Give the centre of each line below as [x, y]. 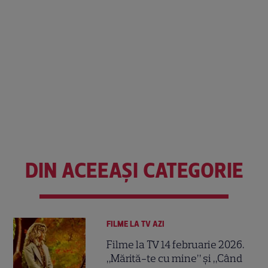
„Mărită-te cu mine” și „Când [175, 259]
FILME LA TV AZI [136, 224]
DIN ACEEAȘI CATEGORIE [134, 170]
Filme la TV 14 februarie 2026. [176, 245]
